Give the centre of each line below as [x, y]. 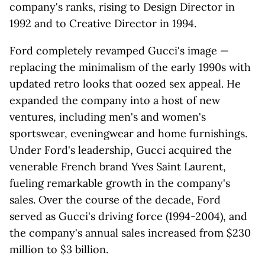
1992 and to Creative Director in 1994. [103, 23]
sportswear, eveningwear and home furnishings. [128, 133]
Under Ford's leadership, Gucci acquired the [121, 150]
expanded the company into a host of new [115, 100]
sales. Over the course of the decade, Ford [115, 200]
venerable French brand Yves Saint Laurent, [118, 167]
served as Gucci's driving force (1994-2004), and [128, 216]
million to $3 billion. [59, 249]
